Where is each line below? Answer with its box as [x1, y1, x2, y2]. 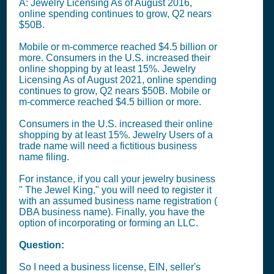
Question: [19, 240, 64, 250]
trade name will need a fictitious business [19, 141, 197, 151]
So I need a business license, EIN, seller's [19, 262, 201, 272]
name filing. [19, 152, 69, 162]
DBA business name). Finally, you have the [19, 207, 205, 217]
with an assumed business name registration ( [19, 196, 217, 206]
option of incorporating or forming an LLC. [19, 218, 198, 228]
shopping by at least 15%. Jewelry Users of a [19, 130, 213, 140]
